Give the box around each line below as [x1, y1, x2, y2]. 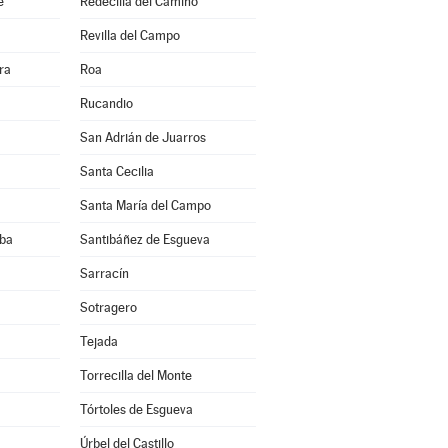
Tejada [79, 334, 118, 349]
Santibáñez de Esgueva [79, 232, 210, 247]
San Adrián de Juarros [79, 130, 206, 145]
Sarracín [79, 266, 129, 281]
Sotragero [79, 300, 137, 315]
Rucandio [79, 96, 133, 111]
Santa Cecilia [79, 164, 154, 179]
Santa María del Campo [79, 198, 211, 213]
